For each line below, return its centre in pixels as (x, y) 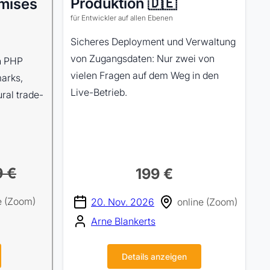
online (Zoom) (207, 202)
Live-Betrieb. (99, 92)
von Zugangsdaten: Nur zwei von (143, 58)
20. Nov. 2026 (123, 202)
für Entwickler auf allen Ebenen (122, 18)
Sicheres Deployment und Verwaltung (153, 42)
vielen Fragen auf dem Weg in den (145, 75)
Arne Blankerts (123, 221)
